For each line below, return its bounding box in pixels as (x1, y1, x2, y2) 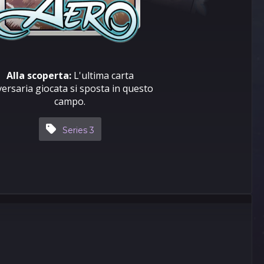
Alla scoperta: (6, 68, 71, 82)
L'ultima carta (71, 68, 134, 82)
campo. (54, 94, 86, 108)
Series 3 (62, 124, 94, 136)
